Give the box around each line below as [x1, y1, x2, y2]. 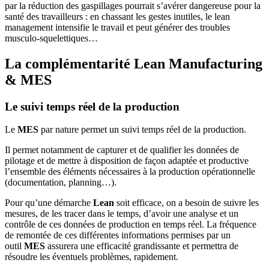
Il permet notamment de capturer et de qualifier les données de [5, 145, 239, 156]
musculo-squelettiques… [5, 32, 98, 43]
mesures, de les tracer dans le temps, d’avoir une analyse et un [5, 208, 238, 219]
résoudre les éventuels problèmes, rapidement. [5, 252, 178, 262]
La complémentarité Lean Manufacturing [5, 55, 262, 71]
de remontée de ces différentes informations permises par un [5, 230, 231, 241]
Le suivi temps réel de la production [5, 100, 180, 113]
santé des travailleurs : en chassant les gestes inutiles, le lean [5, 11, 230, 22]
